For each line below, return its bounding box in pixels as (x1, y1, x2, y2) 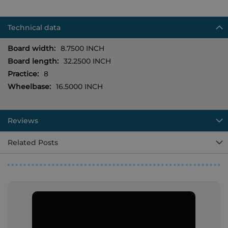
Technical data (8, 23, 61, 32)
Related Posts (8, 138, 58, 147)
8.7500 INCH (61, 44, 104, 53)
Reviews (8, 116, 38, 125)
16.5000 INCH (56, 82, 103, 91)
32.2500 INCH (64, 56, 111, 66)
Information (7, 53, 51, 63)
